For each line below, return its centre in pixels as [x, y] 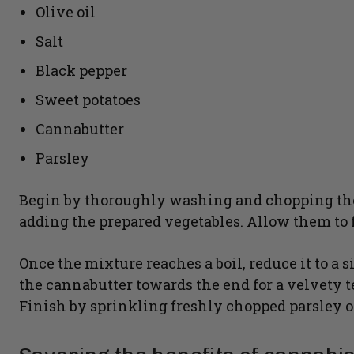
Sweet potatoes [88, 100]
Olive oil [66, 12]
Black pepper [81, 71]
